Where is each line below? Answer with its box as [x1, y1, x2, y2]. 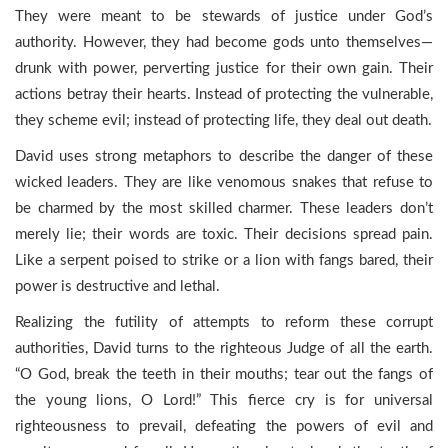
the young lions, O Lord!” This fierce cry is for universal [15, 393, 433, 408]
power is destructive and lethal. [15, 279, 220, 294]
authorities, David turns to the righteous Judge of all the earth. [15, 341, 433, 356]
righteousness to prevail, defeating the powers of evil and [15, 419, 433, 434]
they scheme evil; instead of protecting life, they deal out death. [15, 113, 432, 128]
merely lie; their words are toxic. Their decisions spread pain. [15, 227, 433, 242]
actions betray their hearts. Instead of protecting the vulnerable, [15, 87, 433, 102]
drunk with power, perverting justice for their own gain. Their [15, 61, 433, 76]
